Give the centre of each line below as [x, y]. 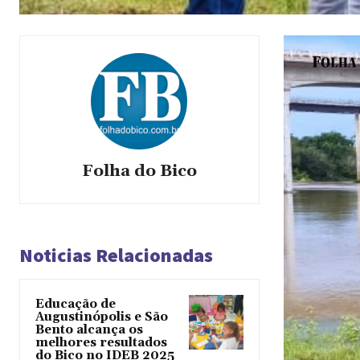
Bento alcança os [89, 330]
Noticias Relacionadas [116, 256]
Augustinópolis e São [102, 317]
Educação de [76, 305]
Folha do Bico [139, 172]
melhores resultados [101, 343]
